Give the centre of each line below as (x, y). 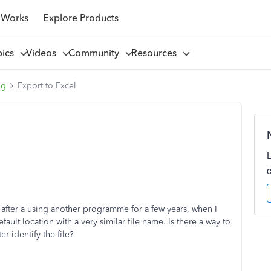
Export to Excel (47, 86)
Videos (43, 53)
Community (96, 53)
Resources (156, 53)
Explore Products (80, 18)
